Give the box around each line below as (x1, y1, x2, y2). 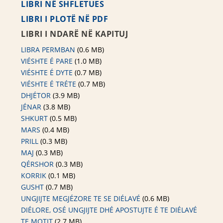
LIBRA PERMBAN (21, 45, 76, 55)
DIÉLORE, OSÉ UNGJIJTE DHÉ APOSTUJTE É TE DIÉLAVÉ (21, 205, 198, 215)
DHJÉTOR (21, 91, 51, 101)
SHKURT (21, 113, 48, 123)
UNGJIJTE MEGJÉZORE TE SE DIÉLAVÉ (21, 194, 141, 204)
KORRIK (21, 171, 47, 181)
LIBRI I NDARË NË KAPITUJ (21, 28, 128, 40)
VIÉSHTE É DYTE (21, 68, 73, 78)
